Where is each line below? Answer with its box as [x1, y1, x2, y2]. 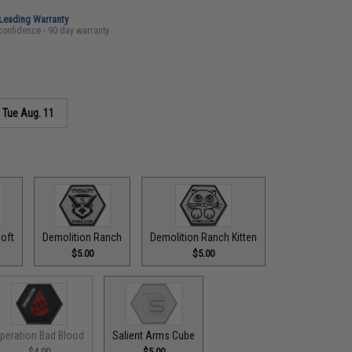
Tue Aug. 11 [2, 107, 55, 119]
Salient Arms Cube [112, 329, 196, 342]
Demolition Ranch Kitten [150, 230, 258, 244]
